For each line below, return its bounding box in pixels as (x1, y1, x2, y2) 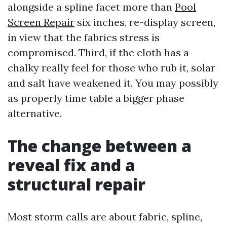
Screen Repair (8, 16, 74, 28)
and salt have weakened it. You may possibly (8, 77, 218, 89)
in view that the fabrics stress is (8, 31, 160, 44)
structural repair (8, 173, 145, 195)
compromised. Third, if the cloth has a (8, 46, 189, 59)
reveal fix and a (8, 154, 135, 176)
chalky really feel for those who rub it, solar (8, 61, 215, 74)
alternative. (8, 107, 62, 120)
